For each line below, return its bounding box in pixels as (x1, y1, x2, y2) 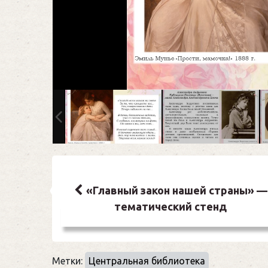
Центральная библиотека (89, 255, 205, 266)
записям (57, 206, 134, 229)
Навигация (57, 161, 156, 183)
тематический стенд (114, 200, 227, 212)
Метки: (52, 255, 85, 266)
